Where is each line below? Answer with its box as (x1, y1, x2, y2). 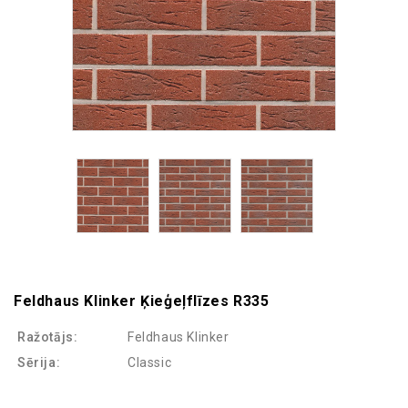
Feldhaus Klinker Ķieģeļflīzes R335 (14, 292, 270, 311)
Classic (127, 355, 172, 371)
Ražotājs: (17, 330, 78, 345)
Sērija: (17, 355, 61, 371)
